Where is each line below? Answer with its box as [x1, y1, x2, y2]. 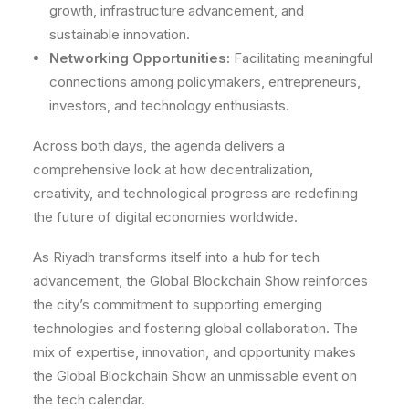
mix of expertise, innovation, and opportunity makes [33, 342, 356, 361]
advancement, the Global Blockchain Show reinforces [33, 271, 368, 289]
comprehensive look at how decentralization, [33, 160, 313, 178]
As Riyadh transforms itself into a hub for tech [33, 247, 320, 266]
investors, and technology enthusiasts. [49, 96, 289, 114]
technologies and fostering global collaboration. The [33, 319, 358, 337]
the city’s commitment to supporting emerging [33, 295, 322, 313]
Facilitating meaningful [230, 48, 372, 67]
